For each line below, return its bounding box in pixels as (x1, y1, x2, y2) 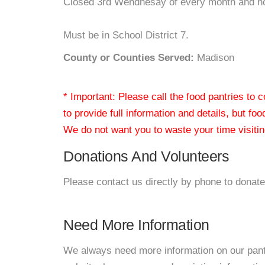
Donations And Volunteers (63, 148, 229, 164)
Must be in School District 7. (63, 30, 189, 41)
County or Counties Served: (63, 52, 194, 63)
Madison (194, 52, 234, 63)
